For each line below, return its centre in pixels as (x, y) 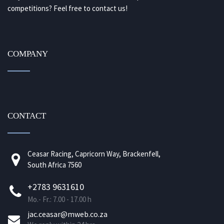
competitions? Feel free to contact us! (67, 8)
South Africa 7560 (54, 165)
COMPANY (28, 54)
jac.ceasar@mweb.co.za (67, 214)
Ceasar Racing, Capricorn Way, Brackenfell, (94, 154)
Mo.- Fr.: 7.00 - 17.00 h (59, 199)
